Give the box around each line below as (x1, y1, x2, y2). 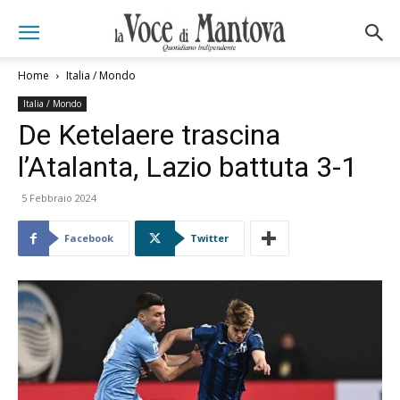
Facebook (64, 231, 113, 245)
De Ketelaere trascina (18, 118, 280, 152)
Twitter (190, 231, 229, 245)
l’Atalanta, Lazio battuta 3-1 (18, 150, 357, 184)
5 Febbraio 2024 (21, 191, 96, 204)
